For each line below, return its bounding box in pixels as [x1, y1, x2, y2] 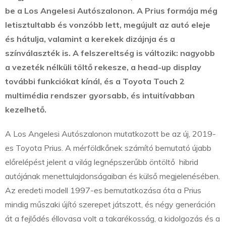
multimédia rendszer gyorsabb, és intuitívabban [5, 90, 195, 101]
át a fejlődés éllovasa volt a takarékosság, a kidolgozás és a [5, 213, 220, 224]
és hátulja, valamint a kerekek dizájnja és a [5, 34, 175, 44]
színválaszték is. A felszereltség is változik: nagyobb [5, 48, 215, 59]
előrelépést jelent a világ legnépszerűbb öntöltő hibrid [5, 157, 198, 167]
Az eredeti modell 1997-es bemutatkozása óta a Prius [5, 185, 201, 196]
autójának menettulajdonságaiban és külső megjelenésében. [5, 171, 220, 182]
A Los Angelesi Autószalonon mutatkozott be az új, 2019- [5, 129, 216, 139]
